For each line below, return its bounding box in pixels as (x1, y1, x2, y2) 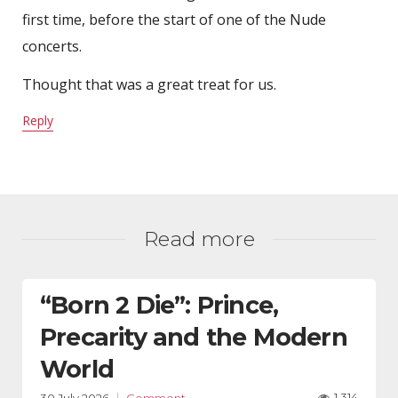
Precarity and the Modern (40, 322, 347, 352)
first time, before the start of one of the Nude (22, 9, 326, 29)
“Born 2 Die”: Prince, (40, 290, 279, 320)
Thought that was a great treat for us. (22, 74, 276, 94)
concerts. (22, 36, 82, 56)
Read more (143, 226, 255, 251)
